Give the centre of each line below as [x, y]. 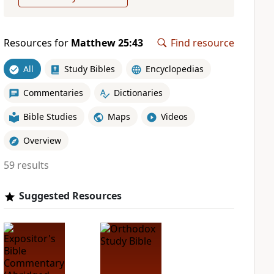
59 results [26, 165]
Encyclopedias [174, 68]
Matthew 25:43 [107, 43]
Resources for [37, 43]
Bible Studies [50, 116]
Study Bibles [89, 68]
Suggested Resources [70, 196]
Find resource [202, 43]
